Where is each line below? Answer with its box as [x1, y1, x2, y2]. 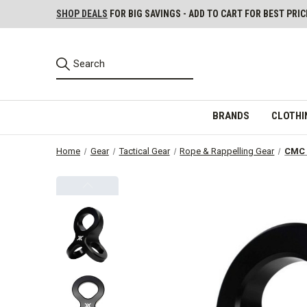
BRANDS [212, 109, 249, 122]
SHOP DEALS [56, 8, 108, 19]
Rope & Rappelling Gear [180, 145, 275, 156]
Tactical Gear [119, 145, 170, 156]
